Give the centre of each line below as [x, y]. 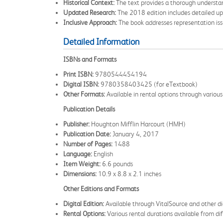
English [103, 154]
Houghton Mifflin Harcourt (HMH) [138, 124]
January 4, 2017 [135, 134]
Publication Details [89, 109]
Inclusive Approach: [90, 22]
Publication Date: [87, 134]
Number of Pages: [88, 144]
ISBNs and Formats [90, 59]
